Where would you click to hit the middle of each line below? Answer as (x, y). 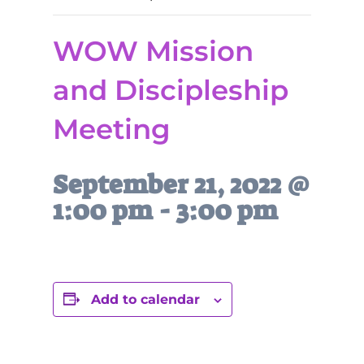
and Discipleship (170, 90)
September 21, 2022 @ (181, 184)
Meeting (111, 129)
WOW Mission (153, 51)
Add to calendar (145, 299)
